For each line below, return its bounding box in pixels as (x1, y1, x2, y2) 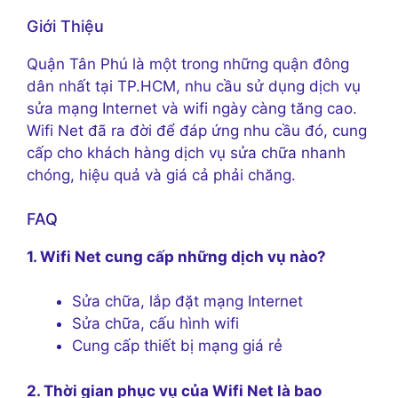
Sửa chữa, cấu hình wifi (72, 314, 239, 333)
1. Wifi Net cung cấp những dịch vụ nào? (27, 247, 326, 266)
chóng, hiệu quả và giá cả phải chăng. (27, 166, 296, 185)
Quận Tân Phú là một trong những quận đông (27, 55, 349, 74)
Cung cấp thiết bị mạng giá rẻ (72, 337, 283, 355)
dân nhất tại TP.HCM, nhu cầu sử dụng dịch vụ (27, 77, 361, 96)
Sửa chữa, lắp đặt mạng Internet (72, 292, 303, 311)
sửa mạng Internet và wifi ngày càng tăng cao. (27, 99, 357, 118)
